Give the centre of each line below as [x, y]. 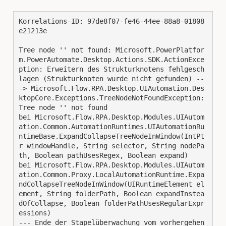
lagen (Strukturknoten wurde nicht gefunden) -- [111, 79]
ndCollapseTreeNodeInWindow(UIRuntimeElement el [111, 184]
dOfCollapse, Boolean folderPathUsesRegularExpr [111, 204]
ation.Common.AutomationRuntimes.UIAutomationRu [111, 127]
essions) [35, 213]
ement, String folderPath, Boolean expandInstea [111, 194]
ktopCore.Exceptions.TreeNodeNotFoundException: [111, 98]
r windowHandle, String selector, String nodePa [111, 146]
